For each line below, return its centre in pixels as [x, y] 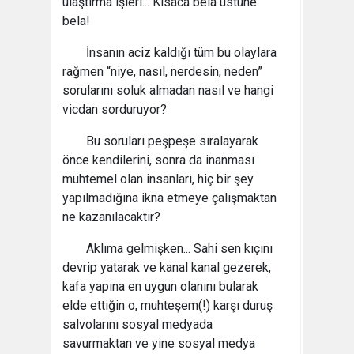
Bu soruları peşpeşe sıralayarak [172, 141]
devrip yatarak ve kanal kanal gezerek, [167, 267]
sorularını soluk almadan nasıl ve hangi [168, 90]
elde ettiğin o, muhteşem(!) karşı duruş [168, 305]
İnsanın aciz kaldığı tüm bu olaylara [181, 53]
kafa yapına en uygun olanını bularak [160, 286]
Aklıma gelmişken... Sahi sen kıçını [179, 249]
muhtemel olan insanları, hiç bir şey [158, 179]
